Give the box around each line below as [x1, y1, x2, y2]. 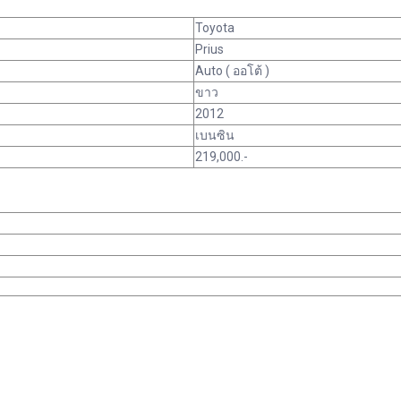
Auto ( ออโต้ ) [195, 63, 269, 78]
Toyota [195, 20, 235, 35]
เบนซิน [195, 127, 235, 142]
